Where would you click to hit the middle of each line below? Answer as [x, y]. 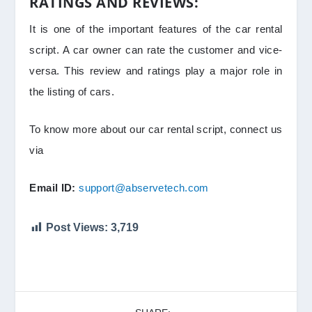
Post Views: [77, 228]
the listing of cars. [72, 92]
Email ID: [53, 188]
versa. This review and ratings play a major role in [156, 71]
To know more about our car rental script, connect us [156, 130]
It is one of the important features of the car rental [156, 29]
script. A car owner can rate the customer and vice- [156, 50]
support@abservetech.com [144, 188]
